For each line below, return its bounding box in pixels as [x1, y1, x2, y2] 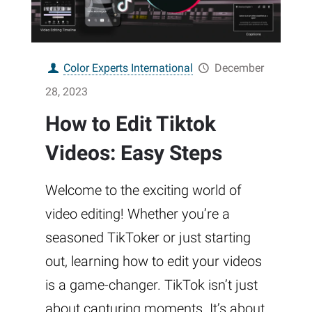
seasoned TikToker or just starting [45, 228, 251, 246]
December [214, 61, 264, 75]
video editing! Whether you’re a [45, 205, 230, 222]
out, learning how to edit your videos [45, 252, 262, 270]
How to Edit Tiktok [45, 111, 216, 136]
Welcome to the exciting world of [45, 181, 242, 198]
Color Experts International [63, 61, 194, 75]
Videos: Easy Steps [45, 140, 222, 165]
